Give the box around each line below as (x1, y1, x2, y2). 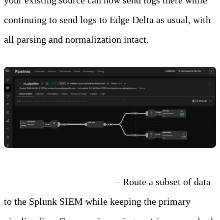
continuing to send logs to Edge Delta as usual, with (4, 14, 211, 25)
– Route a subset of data (113, 176, 211, 187)
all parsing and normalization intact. (4, 33, 149, 45)
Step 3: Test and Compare (4, 176, 113, 187)
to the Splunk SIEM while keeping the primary (4, 195, 191, 207)
